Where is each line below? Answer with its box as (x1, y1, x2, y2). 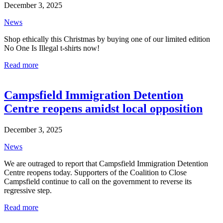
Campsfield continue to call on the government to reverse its (4, 177, 192, 186)
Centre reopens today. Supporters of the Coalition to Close (4, 168, 187, 177)
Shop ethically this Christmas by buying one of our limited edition (4, 34, 210, 43)
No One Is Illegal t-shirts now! (4, 43, 100, 52)
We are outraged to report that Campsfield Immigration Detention (4, 159, 208, 168)
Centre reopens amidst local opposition (4, 102, 203, 115)
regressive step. (4, 186, 52, 195)
